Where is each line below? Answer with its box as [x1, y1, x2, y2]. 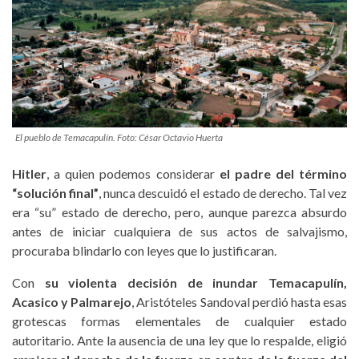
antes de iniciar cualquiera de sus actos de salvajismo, [12, 223, 347, 239]
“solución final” [12, 184, 99, 200]
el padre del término [219, 165, 347, 181]
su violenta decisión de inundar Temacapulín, [44, 274, 348, 290]
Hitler [12, 165, 46, 181]
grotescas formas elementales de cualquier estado [12, 313, 347, 329]
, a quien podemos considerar [46, 165, 220, 181]
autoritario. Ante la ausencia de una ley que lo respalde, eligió [12, 332, 347, 348]
